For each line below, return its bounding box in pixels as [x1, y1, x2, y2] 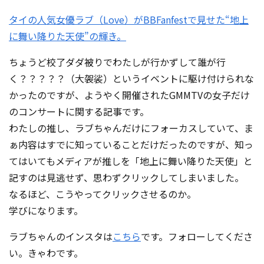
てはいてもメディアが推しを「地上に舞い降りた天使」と [9, 154, 253, 168]
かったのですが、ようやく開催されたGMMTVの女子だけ [9, 88, 250, 102]
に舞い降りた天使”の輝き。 [9, 29, 126, 43]
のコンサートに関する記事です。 [9, 104, 149, 118]
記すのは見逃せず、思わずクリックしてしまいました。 [9, 170, 244, 184]
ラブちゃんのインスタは [9, 229, 113, 243]
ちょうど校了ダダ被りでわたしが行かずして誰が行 [9, 55, 226, 69]
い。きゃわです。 [9, 246, 83, 260]
